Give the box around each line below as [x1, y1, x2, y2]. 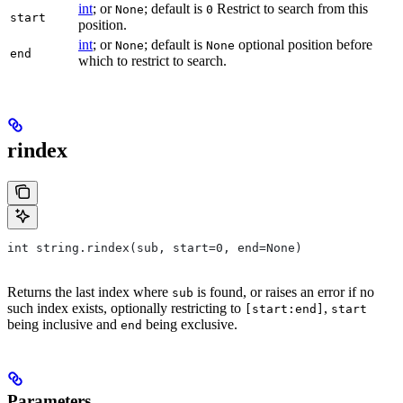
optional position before [235, 36, 372, 52]
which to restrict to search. [78, 52, 227, 68]
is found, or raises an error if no [193, 283, 374, 300]
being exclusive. [142, 316, 237, 332]
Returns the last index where [7, 283, 172, 300]
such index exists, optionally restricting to [7, 300, 245, 316]
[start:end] [245, 301, 324, 316]
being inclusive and [7, 316, 121, 332]
